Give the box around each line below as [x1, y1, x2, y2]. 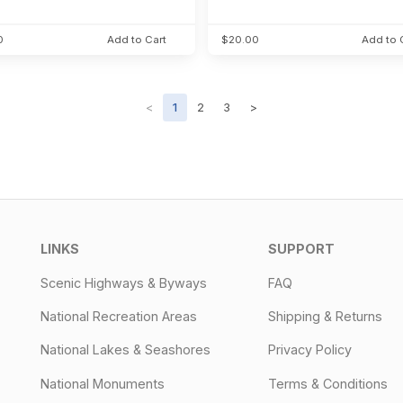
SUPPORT [268, 241, 336, 257]
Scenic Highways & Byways [40, 274, 207, 291]
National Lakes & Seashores [40, 342, 210, 358]
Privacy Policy [268, 342, 353, 358]
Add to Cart [107, 33, 167, 47]
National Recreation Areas [40, 308, 197, 324]
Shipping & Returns [268, 308, 383, 324]
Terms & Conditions [268, 375, 389, 391]
